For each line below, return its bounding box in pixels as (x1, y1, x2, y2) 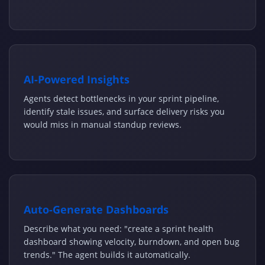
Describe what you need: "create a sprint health (24, 223, 214, 235)
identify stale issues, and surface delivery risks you (24, 106, 225, 118)
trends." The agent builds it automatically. (24, 249, 190, 261)
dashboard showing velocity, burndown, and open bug (24, 236, 240, 248)
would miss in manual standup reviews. (24, 119, 182, 131)
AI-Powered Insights (24, 72, 130, 87)
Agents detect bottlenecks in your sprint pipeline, (24, 93, 219, 105)
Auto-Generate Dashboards (24, 202, 169, 217)
